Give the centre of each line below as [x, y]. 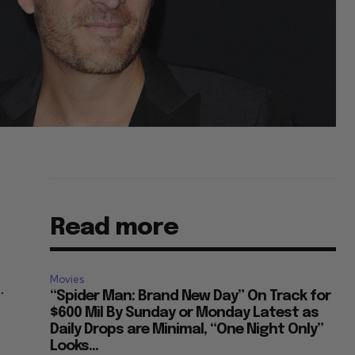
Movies [67, 280]
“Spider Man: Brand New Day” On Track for [191, 297]
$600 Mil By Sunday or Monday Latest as [185, 313]
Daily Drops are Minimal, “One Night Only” [187, 330]
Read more [115, 228]
